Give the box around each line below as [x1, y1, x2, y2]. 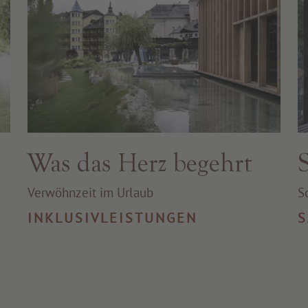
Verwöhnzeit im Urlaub [27, 184, 154, 201]
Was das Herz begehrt [27, 147, 252, 177]
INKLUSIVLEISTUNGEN [27, 208, 198, 227]
